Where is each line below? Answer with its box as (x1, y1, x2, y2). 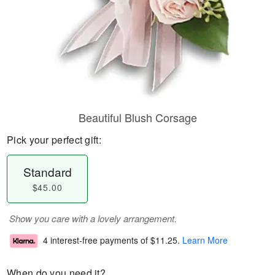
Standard (23, 163, 72, 180)
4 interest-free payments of (43, 234, 150, 247)
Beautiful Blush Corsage (78, 109, 197, 125)
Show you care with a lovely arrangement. (9, 212, 177, 225)
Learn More (182, 234, 228, 247)
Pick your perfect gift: (7, 133, 101, 147)
